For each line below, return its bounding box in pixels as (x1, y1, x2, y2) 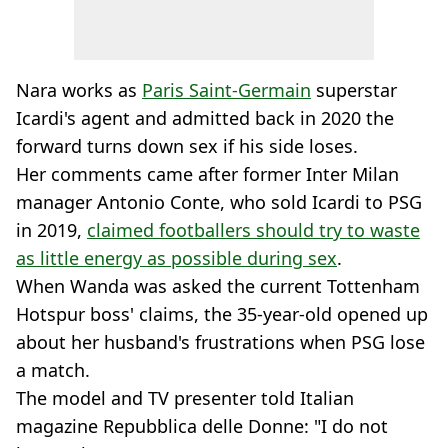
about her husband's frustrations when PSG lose (16, 330, 425, 354)
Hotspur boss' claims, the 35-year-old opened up (16, 302, 428, 326)
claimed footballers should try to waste (87, 218, 420, 242)
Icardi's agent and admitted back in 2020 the (16, 106, 394, 130)
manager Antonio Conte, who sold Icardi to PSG (16, 190, 422, 214)
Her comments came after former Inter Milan (16, 162, 399, 186)
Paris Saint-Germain (142, 78, 311, 102)
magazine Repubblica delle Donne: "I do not (16, 414, 388, 438)
